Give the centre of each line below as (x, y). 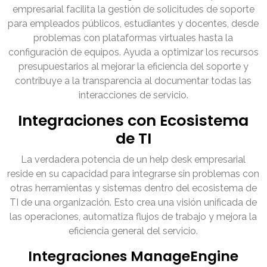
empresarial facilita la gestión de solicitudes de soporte (133, 10)
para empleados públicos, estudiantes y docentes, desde (133, 24)
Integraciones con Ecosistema (133, 121)
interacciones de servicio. (133, 95)
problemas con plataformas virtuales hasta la (133, 38)
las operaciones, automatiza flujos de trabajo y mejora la (133, 217)
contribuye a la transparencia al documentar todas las (133, 81)
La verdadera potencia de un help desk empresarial (133, 160)
